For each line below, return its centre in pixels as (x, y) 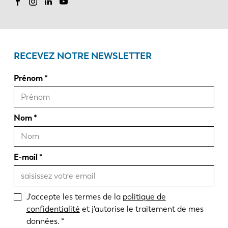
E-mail (25, 157)
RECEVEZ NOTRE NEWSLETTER (82, 56)
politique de (144, 196)
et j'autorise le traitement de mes (141, 209)
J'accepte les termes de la (74, 196)
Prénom (28, 78)
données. (43, 221)
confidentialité (53, 209)
